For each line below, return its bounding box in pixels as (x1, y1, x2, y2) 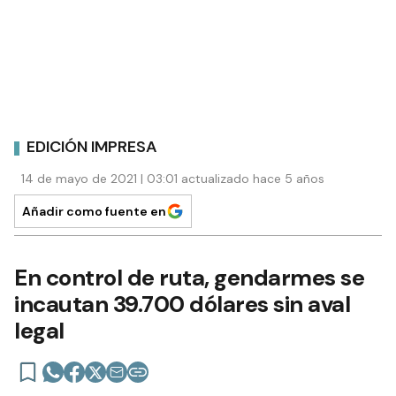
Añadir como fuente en (22, 202, 166, 219)
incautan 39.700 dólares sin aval (14, 288, 350, 319)
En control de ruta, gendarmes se (14, 262, 364, 293)
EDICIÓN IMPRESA (27, 136, 157, 158)
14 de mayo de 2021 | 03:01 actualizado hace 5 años (21, 170, 324, 187)
